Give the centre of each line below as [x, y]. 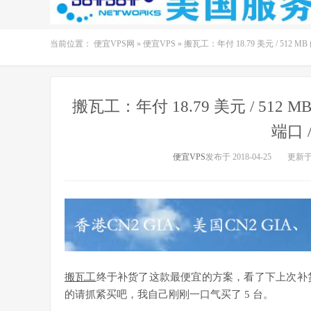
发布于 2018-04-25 [238, 157]
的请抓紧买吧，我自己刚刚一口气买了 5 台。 [169, 294]
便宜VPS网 [114, 44]
